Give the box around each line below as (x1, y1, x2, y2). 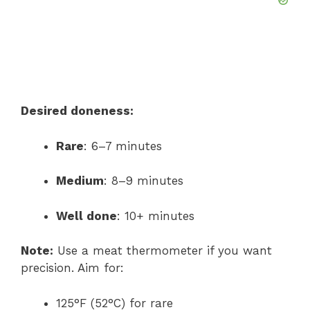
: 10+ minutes (117, 208, 194, 223)
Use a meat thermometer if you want (53, 244, 272, 258)
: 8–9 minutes (104, 174, 183, 188)
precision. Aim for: (21, 261, 124, 275)
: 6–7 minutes (84, 138, 162, 153)
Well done (56, 208, 117, 223)
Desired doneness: (21, 104, 134, 118)
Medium (56, 174, 104, 188)
